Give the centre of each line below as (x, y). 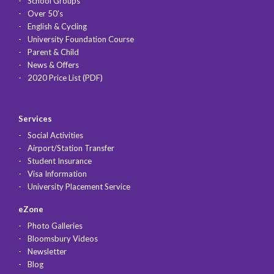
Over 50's (45, 14)
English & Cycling (57, 27)
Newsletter (47, 252)
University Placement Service (79, 187)
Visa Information (57, 174)
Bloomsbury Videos (63, 239)
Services (35, 119)
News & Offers (53, 65)
